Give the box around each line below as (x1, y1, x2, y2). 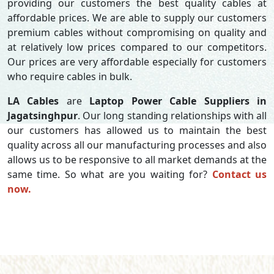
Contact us (212, 168, 267, 181)
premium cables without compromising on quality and (7, 26, 267, 39)
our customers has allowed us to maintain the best (7, 124, 267, 137)
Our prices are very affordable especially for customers (7, 55, 267, 68)
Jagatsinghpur (7, 109, 78, 122)
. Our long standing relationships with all (78, 109, 267, 122)
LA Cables (7, 94, 59, 108)
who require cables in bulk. (7, 70, 132, 83)
